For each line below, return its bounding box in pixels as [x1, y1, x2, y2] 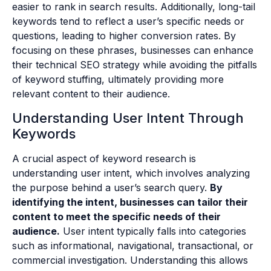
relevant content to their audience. [12, 88, 170, 100]
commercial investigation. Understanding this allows [12, 253, 248, 266]
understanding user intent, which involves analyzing [12, 166, 250, 179]
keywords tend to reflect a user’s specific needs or [12, 15, 244, 28]
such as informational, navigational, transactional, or [12, 239, 253, 252]
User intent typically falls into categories [60, 224, 246, 237]
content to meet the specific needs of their [12, 210, 221, 223]
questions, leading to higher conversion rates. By [12, 30, 236, 42]
